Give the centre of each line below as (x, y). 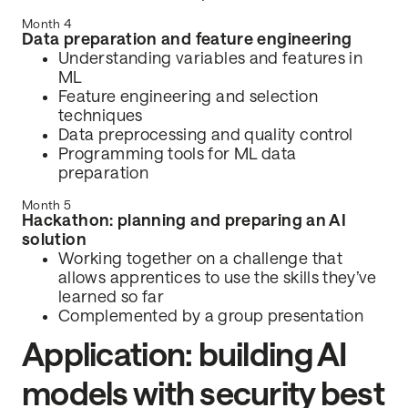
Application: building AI (185, 355)
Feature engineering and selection (188, 97)
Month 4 (47, 25)
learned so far (112, 297)
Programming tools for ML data (178, 154)
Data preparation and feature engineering (187, 40)
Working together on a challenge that (200, 259)
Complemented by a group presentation (211, 316)
